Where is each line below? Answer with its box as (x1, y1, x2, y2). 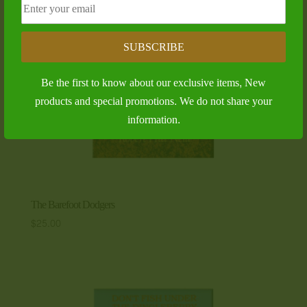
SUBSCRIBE (123, 36, 184, 57)
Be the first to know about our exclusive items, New (41, 73, 266, 93)
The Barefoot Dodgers (30, 194, 114, 214)
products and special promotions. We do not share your (35, 91, 272, 111)
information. (127, 110, 180, 130)
